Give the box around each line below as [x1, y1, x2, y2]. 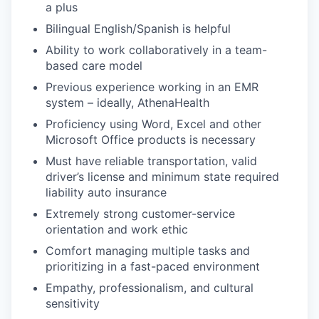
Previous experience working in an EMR [46, 80, 258, 94]
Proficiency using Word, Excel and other [46, 117, 261, 131]
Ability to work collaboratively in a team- [46, 43, 267, 57]
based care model [46, 58, 142, 73]
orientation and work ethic [46, 222, 188, 236]
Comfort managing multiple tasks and [46, 244, 250, 258]
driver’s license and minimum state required [46, 169, 279, 184]
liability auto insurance [46, 185, 167, 199]
